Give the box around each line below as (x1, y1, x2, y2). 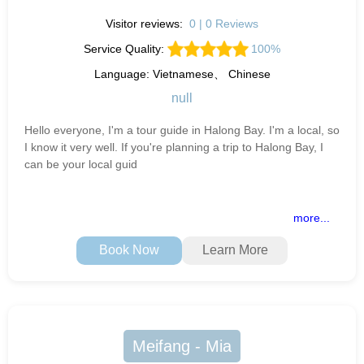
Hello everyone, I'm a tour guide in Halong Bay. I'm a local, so (24, 123, 340, 136)
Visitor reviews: (106, 16, 187, 30)
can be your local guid (24, 157, 137, 171)
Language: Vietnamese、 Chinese (93, 67, 271, 80)
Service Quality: (83, 41, 167, 55)
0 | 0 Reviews (188, 16, 258, 30)
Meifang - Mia (132, 336, 232, 355)
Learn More (201, 243, 268, 258)
